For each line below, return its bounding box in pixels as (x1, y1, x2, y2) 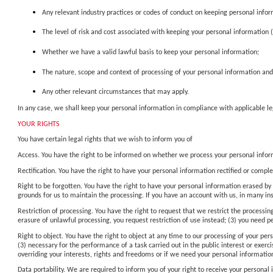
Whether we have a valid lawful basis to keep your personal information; (42, 48, 259, 56)
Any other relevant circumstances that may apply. (42, 88, 189, 96)
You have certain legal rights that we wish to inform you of (18, 136, 193, 144)
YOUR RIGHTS (18, 120, 60, 128)
